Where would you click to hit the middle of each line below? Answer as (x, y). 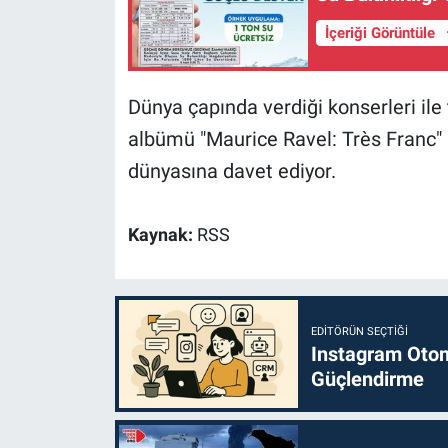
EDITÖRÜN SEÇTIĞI (359, 331)
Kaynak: (162, 235)
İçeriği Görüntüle (381, 32)
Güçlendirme (367, 378)
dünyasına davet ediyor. (231, 171)
